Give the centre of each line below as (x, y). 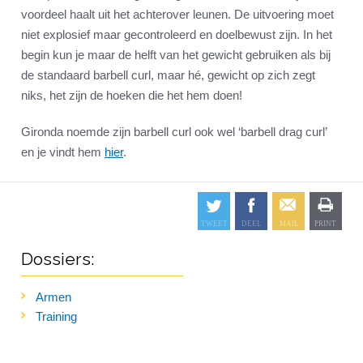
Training (56, 317)
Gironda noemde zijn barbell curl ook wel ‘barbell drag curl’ (174, 132)
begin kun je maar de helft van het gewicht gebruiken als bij (176, 55)
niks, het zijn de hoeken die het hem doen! (132, 96)
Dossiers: (58, 259)
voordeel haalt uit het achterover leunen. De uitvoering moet (177, 15)
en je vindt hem (63, 152)
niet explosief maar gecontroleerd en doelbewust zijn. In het (177, 35)
